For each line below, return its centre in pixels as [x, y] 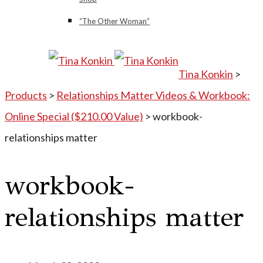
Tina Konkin [206, 74]
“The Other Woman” [114, 21]
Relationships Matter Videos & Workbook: [153, 95]
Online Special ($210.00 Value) [74, 116]
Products [26, 95]
